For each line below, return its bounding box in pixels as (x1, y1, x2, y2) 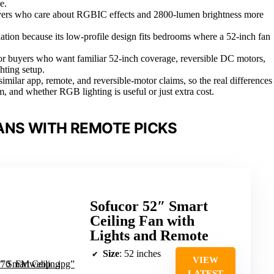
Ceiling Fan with (90, 212, 194, 229)
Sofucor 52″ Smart (90, 198, 208, 214)
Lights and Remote (90, 227, 209, 243)
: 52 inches (119, 248, 161, 259)
